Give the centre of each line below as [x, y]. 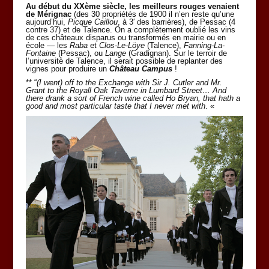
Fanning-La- [204, 46]
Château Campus [142, 69]
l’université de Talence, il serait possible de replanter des [124, 61]
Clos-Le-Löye [122, 46]
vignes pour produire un [67, 69]
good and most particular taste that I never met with [115, 106]
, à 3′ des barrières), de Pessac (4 [176, 22]
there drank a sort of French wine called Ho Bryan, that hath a [133, 98]
